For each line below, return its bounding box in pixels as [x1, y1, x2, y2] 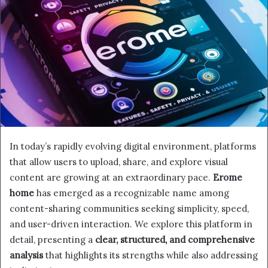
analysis [10, 249, 43, 261]
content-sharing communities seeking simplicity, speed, [10, 202, 249, 214]
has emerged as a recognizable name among [34, 187, 229, 199]
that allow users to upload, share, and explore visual [10, 156, 228, 167]
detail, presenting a [10, 233, 95, 245]
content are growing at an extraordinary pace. [10, 171, 213, 183]
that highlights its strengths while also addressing [43, 249, 258, 261]
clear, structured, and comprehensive [95, 233, 255, 245]
